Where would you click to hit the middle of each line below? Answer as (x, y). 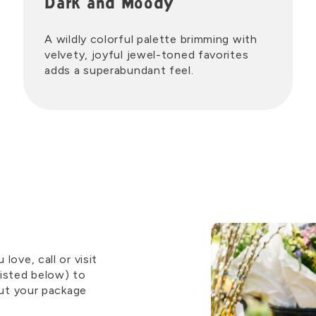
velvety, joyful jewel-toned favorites (147, 55)
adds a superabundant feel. (119, 70)
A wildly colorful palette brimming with (151, 39)
